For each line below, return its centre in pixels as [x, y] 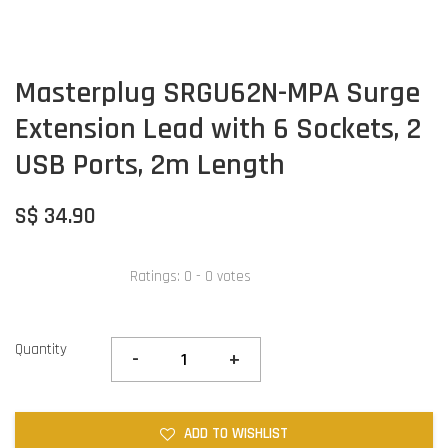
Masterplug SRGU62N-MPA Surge [217, 93]
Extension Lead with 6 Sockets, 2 [218, 129]
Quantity [41, 350]
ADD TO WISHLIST [236, 434]
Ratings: [157, 276]
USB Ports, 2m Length [150, 165]
